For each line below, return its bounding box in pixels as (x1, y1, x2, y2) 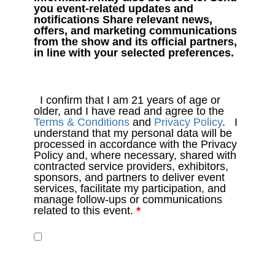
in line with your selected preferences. (34, 46, 234, 59)
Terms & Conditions (34, 115, 130, 128)
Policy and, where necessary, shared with (34, 149, 236, 161)
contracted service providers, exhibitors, (34, 160, 228, 172)
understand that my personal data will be (34, 126, 232, 139)
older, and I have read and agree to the (34, 104, 224, 117)
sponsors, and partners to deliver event (34, 171, 225, 184)
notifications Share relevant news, (34, 13, 212, 26)
